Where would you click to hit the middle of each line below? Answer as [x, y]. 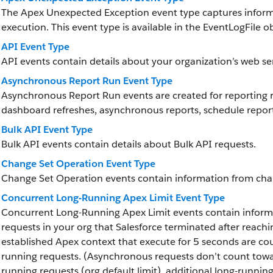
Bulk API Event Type [47, 129]
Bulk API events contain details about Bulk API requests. [129, 144]
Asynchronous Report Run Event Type [87, 81]
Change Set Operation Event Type [78, 164]
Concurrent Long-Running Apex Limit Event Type [113, 198]
